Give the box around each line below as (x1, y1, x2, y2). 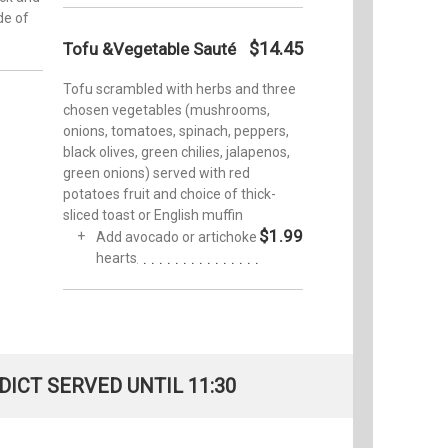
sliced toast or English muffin (63, 206, 243, 223)
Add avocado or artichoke (96, 228, 257, 245)
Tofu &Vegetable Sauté (63, 38, 236, 59)
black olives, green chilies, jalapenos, (63, 143, 290, 160)
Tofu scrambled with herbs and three (63, 80, 296, 97)
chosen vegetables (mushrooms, (63, 101, 270, 118)
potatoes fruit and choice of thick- (63, 185, 276, 202)
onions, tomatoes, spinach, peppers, (63, 122, 289, 139)
